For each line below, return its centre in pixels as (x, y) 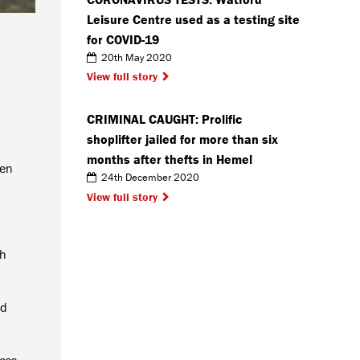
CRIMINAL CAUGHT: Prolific (164, 119)
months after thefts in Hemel (170, 160)
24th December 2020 (148, 178)
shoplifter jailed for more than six (182, 139)
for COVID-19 (123, 39)
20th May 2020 (134, 57)
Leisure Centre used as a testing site (193, 19)
